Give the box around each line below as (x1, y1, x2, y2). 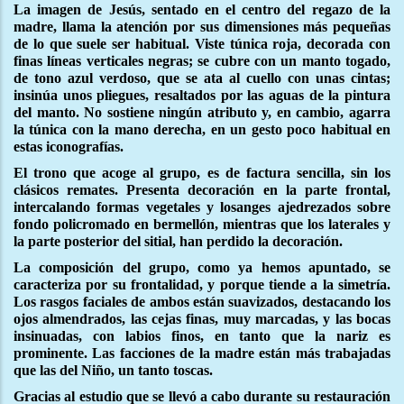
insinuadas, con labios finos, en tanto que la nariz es (14, 327, 390, 344)
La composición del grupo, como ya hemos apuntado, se (14, 259, 390, 275)
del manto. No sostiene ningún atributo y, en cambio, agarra (14, 104, 390, 120)
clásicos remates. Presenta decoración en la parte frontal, (14, 181, 390, 197)
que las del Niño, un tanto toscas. (14, 362, 213, 378)
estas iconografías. (14, 138, 124, 154)
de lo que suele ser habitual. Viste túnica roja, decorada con (14, 35, 390, 51)
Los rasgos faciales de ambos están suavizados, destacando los (14, 293, 390, 309)
